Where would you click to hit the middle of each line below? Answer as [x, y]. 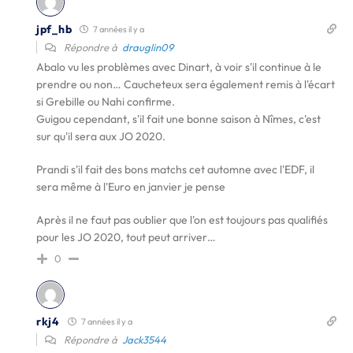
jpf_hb [54, 29]
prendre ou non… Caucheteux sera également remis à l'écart [186, 84]
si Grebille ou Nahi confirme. [106, 102]
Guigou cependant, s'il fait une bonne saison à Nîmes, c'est [178, 119]
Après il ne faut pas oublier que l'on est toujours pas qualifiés [182, 220]
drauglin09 [148, 47]
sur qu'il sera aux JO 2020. [101, 136]
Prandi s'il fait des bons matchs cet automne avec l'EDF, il [175, 169]
